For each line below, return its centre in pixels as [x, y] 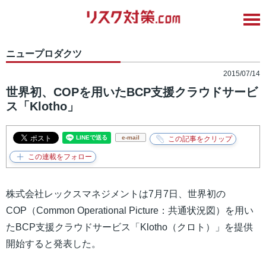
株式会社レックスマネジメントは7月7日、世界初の [116, 194]
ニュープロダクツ [44, 54]
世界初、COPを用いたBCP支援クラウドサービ [132, 92]
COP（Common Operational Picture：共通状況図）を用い [130, 211]
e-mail [131, 138]
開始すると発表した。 [53, 244]
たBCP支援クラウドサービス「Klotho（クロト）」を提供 [129, 227]
